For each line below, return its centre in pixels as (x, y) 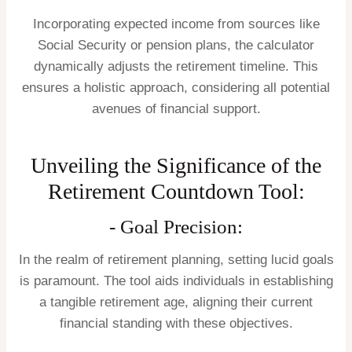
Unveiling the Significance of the (176, 166)
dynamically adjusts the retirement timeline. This (176, 67)
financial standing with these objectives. (176, 323)
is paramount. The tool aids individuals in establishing (176, 280)
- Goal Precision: (176, 227)
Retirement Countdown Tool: (176, 192)
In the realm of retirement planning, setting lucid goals (176, 259)
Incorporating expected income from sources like (176, 24)
